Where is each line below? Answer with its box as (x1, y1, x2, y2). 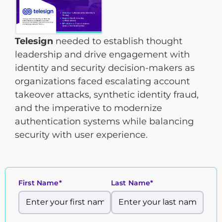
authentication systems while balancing (15, 115, 194, 127)
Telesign (15, 35, 53, 47)
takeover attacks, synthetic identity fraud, (15, 89, 199, 100)
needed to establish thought (53, 35, 182, 47)
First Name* (18, 178, 62, 187)
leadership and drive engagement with (15, 49, 190, 60)
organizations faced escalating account (15, 75, 190, 87)
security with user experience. (15, 129, 148, 140)
